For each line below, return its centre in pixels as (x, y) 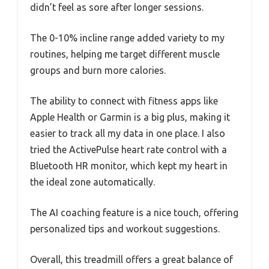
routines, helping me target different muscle (125, 54)
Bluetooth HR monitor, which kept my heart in (129, 166)
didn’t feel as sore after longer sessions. (117, 8)
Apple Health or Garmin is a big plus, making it (130, 117)
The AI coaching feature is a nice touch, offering (134, 213)
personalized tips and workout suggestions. (125, 229)
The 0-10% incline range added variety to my (127, 38)
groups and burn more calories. (98, 71)
